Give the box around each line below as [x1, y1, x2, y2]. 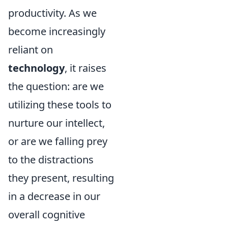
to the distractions [8, 153, 94, 166]
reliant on [8, 43, 53, 56]
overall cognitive [8, 208, 85, 221]
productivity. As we [8, 6, 97, 20]
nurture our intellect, [8, 116, 105, 130]
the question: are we [8, 79, 104, 93]
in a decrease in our [8, 189, 100, 203]
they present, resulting [8, 171, 114, 185]
